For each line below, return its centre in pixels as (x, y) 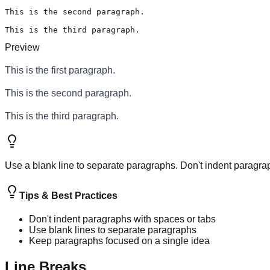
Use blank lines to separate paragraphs (113, 230)
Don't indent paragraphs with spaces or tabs (122, 219)
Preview (22, 48)
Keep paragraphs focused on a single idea (119, 241)
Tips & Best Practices (68, 195)
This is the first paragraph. (60, 71)
